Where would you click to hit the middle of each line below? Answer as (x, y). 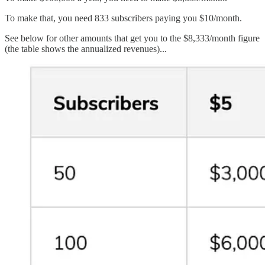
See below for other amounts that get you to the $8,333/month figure (132, 38)
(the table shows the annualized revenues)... (86, 49)
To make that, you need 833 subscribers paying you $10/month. (123, 18)
